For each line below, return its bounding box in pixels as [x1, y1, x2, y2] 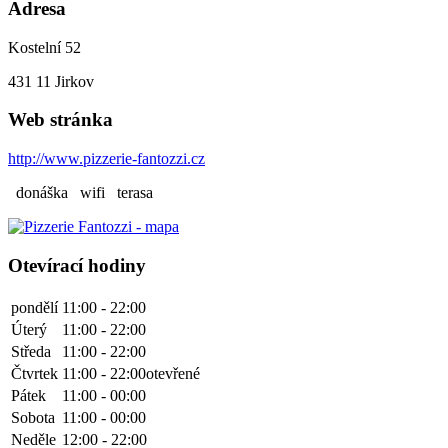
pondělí [11, 298, 58, 316]
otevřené [146, 364, 200, 382]
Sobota [11, 408, 55, 426]
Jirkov [55, 72, 94, 90]
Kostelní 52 [8, 38, 81, 56]
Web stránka [8, 109, 113, 131]
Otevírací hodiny [8, 254, 146, 276]
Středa [11, 342, 51, 360]
